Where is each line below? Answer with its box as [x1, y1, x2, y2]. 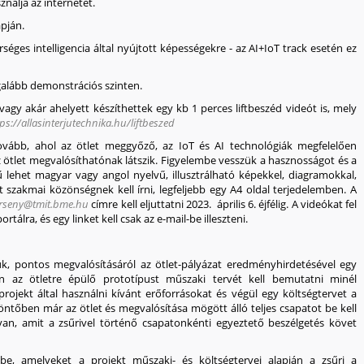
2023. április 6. [186, 197, 259, 211]
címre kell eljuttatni [89, 197, 187, 211]
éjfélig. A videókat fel [258, 197, 357, 211]
